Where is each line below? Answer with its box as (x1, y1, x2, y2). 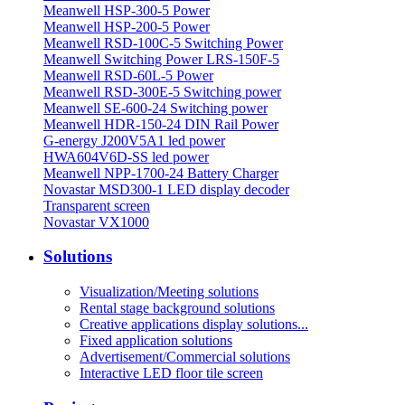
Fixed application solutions (80, 333, 232, 349)
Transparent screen (43, 197, 150, 213)
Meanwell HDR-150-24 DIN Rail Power (43, 116, 278, 132)
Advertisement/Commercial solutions (80, 349, 290, 365)
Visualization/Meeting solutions (80, 284, 259, 300)
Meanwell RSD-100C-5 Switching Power (43, 34, 283, 51)
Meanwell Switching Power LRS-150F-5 (43, 51, 279, 67)
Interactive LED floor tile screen (80, 365, 263, 381)
